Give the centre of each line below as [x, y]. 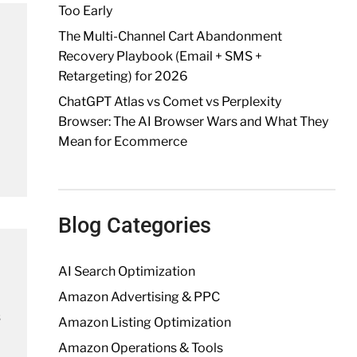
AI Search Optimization [126, 271]
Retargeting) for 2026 [123, 76]
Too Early [85, 11]
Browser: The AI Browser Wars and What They [193, 122]
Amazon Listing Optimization [144, 322]
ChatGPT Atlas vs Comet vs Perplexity [169, 102]
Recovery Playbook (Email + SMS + [160, 56]
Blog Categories [134, 226]
